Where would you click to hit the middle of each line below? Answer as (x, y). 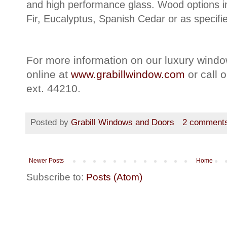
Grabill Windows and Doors (123, 123)
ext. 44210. (53, 89)
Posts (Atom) (114, 177)
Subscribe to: (56, 177)
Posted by (51, 123)
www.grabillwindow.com (128, 74)
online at (49, 74)
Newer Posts (46, 160)
